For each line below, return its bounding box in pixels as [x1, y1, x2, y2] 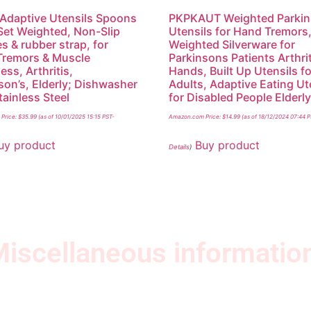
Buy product [195, 137, 260, 152]
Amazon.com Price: [169, 112, 223, 120]
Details [169, 142, 190, 151]
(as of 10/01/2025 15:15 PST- [36, 112, 115, 120]
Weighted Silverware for [169, 37, 296, 51]
